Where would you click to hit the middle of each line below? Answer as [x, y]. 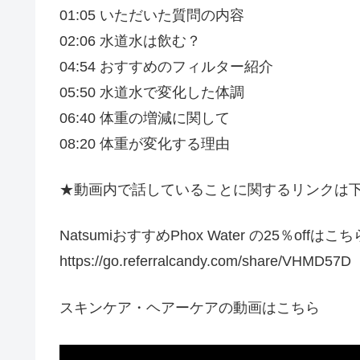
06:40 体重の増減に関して [145, 118]
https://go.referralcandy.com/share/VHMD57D [205, 262]
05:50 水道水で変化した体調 [152, 92]
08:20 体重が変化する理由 [145, 143]
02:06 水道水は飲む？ [130, 41]
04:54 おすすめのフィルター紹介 [166, 66]
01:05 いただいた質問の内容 [152, 15]
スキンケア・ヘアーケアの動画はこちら [190, 307]
